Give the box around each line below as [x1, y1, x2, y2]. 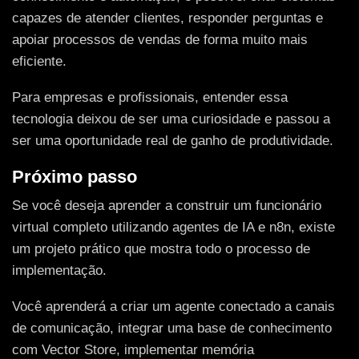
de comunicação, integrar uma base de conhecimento [12, 321, 332, 337]
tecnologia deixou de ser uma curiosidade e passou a [12, 111, 330, 127]
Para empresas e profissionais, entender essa [12, 90, 288, 106]
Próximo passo [12, 166, 137, 187]
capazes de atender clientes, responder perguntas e [12, 10, 323, 26]
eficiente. [12, 53, 67, 69]
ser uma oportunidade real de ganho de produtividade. [12, 133, 333, 149]
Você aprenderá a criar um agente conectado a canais [12, 299, 335, 315]
